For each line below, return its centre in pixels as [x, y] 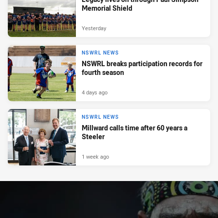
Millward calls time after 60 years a [135, 128]
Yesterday [94, 28]
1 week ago [95, 157]
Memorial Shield [107, 8]
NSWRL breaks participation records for [142, 64]
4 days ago [95, 92]
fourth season [103, 73]
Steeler [93, 137]
